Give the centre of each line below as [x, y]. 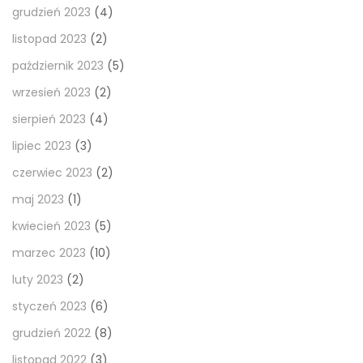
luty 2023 [38, 280]
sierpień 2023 [49, 120]
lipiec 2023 [42, 146]
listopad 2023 [49, 39]
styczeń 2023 [49, 307]
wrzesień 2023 [51, 93]
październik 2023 [58, 66]
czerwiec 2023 [52, 173]
